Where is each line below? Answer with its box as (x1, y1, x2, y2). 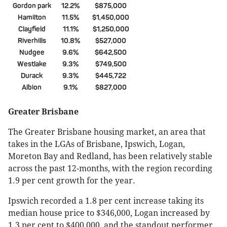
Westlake (17, 60, 47, 69)
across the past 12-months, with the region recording (8, 164, 212, 174)
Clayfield (18, 25, 46, 34)
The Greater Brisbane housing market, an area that (8, 127, 206, 137)
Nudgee (19, 48, 45, 57)
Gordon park (12, 2, 51, 11)
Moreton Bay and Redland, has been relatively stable (8, 152, 212, 162)
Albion (22, 83, 42, 92)
